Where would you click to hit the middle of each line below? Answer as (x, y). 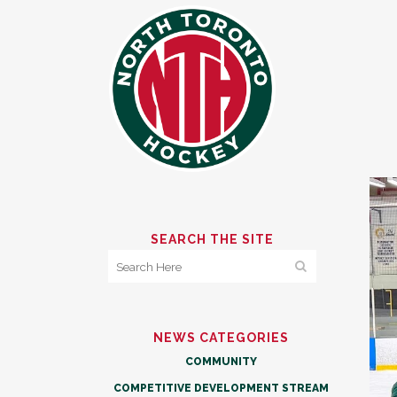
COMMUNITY (221, 362)
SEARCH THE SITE (212, 239)
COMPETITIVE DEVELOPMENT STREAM (221, 388)
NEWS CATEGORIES (221, 338)
